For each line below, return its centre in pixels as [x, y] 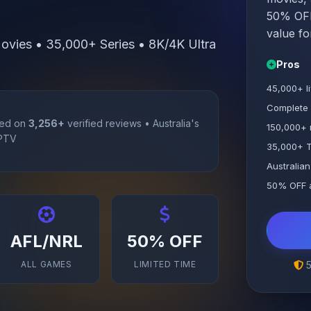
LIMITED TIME [165, 264]
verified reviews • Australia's [132, 123]
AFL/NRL [46, 241]
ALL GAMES [47, 264]
